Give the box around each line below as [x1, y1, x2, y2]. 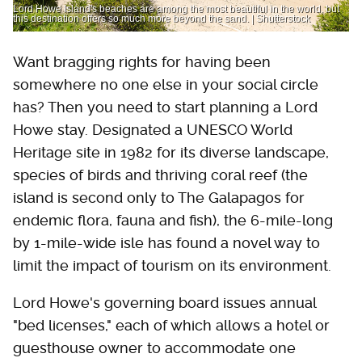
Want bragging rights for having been [13, 53, 271, 70]
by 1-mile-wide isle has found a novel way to [13, 234, 320, 251]
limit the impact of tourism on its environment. [13, 257, 331, 274]
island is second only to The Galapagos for [13, 189, 305, 206]
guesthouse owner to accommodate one [13, 339, 296, 356]
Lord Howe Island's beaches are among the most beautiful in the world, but [13, 3, 339, 15]
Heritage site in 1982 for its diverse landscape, [13, 144, 329, 161]
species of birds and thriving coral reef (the [13, 166, 308, 183]
